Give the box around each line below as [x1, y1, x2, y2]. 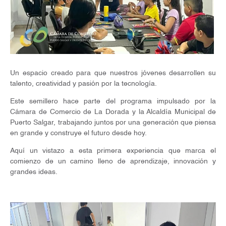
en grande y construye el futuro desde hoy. [10, 130, 147, 137]
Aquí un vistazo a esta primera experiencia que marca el [10, 147, 216, 155]
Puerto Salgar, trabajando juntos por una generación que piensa [10, 119, 216, 127]
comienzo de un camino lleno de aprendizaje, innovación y [10, 158, 216, 165]
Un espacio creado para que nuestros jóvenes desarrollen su [10, 70, 216, 77]
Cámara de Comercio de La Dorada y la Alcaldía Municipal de [10, 108, 216, 116]
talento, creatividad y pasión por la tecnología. [10, 80, 157, 88]
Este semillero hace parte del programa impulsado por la [10, 98, 216, 105]
